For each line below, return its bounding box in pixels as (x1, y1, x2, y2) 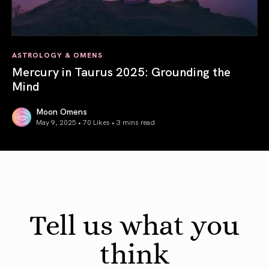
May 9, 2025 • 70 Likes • (36, 116, 116, 127)
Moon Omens (36, 104, 87, 117)
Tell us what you (29, 208, 240, 241)
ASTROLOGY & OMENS (12, 49, 103, 59)
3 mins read (116, 116, 155, 127)
